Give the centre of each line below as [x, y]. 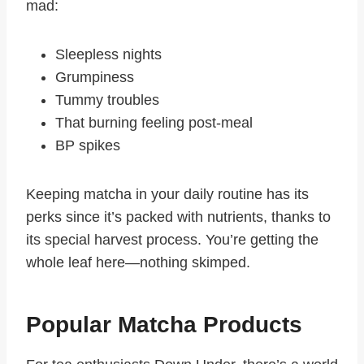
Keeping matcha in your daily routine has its [167, 195]
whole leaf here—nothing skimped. [138, 263]
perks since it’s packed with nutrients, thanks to [178, 217]
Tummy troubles [107, 100]
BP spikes [88, 146]
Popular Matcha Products [164, 325]
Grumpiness [95, 78]
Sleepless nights [108, 55]
